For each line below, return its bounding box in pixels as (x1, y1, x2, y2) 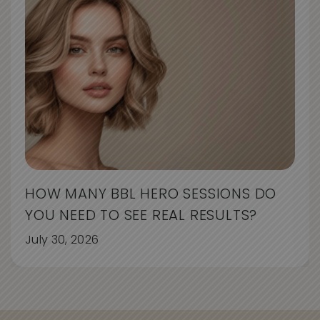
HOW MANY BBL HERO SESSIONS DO (25, 187, 277, 202)
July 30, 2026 (25, 234, 99, 246)
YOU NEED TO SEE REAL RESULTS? (25, 209, 261, 224)
